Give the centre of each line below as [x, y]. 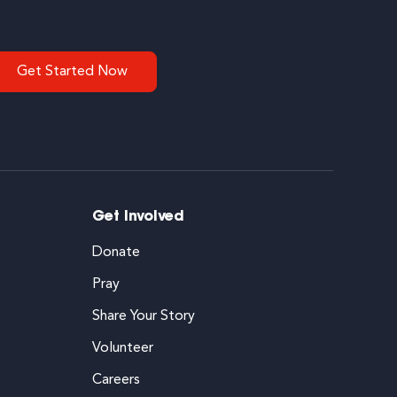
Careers [116, 381]
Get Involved [138, 218]
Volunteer [123, 349]
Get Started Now [72, 71]
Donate [116, 253]
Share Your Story [144, 317]
